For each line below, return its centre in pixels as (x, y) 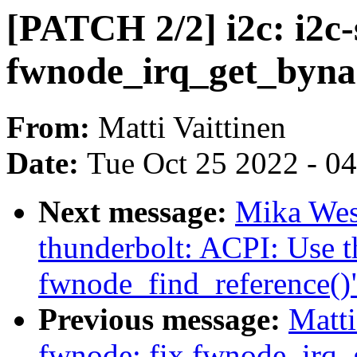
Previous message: (163, 320)
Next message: (137, 212)
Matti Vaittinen (192, 127)
